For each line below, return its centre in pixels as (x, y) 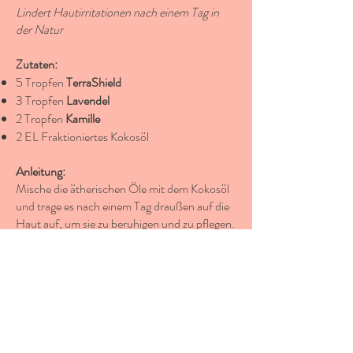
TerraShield (94, 82)
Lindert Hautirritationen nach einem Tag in (117, 12)
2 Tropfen (41, 119)
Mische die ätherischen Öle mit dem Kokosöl (123, 189)
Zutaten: (37, 64)
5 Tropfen (41, 82)
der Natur (39, 30)
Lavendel (88, 100)
